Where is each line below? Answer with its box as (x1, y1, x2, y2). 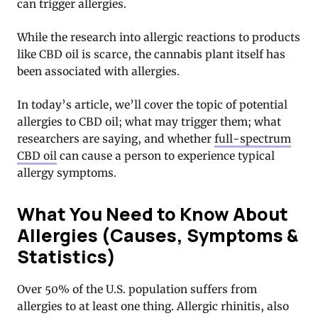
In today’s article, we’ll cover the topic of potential (17, 98, 287, 112)
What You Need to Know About (17, 201, 288, 226)
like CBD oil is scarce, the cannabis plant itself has (17, 48, 285, 62)
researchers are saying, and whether (17, 132, 214, 146)
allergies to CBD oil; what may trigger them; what (17, 115, 281, 129)
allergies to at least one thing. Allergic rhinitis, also (17, 299, 289, 313)
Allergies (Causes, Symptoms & (17, 222, 298, 248)
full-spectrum (214, 132, 291, 146)
